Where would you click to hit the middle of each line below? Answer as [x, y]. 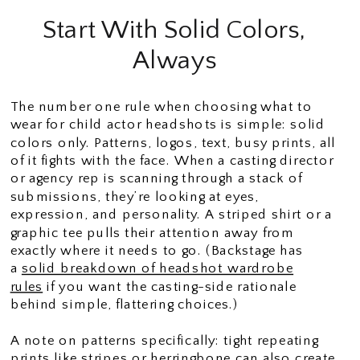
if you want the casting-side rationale [170, 286]
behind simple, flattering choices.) [124, 305]
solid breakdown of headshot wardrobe [157, 269]
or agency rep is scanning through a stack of [156, 179]
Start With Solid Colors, [174, 29]
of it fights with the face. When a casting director [172, 160]
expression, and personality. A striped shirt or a [171, 215]
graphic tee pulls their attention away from [152, 233]
